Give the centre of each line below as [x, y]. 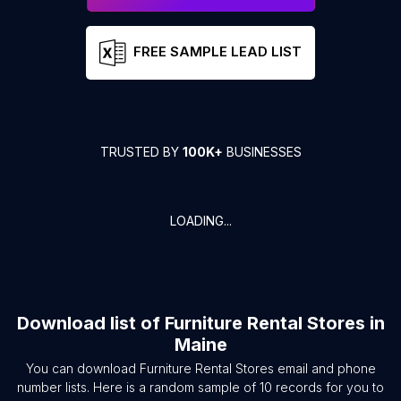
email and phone [324, 368]
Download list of [90, 323]
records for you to [328, 387]
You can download [82, 368]
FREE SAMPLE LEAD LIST [218, 52]
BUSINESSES [262, 152]
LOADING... [200, 221]
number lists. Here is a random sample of [138, 387]
